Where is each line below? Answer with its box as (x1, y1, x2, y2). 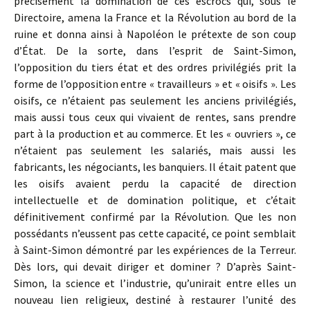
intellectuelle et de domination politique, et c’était (14, 193, 296, 207)
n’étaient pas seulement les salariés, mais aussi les (14, 143, 296, 157)
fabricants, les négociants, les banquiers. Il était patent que (14, 160, 296, 174)
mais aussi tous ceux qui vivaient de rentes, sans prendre (14, 110, 296, 124)
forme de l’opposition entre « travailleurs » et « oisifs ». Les (14, 77, 296, 91)
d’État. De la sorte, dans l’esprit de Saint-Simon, (14, 44, 296, 57)
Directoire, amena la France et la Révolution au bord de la (14, 10, 296, 24)
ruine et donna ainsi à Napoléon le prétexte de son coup (14, 27, 296, 41)
